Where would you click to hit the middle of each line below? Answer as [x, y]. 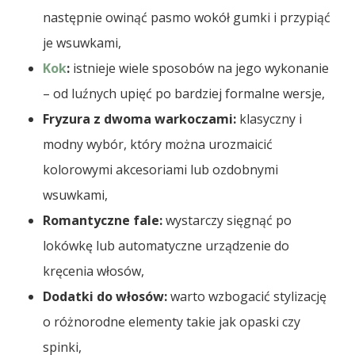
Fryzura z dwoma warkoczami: [140, 119]
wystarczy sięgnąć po [227, 221]
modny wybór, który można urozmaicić [158, 145]
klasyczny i [269, 119]
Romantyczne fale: [103, 221]
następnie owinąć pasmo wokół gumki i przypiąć [187, 18]
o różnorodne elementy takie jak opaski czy [172, 322]
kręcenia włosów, [94, 271]
